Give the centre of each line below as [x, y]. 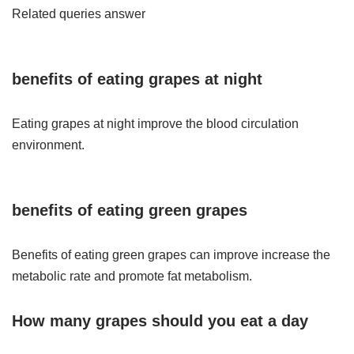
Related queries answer [79, 14]
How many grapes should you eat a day [160, 321]
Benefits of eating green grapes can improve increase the [171, 255]
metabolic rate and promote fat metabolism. [132, 277]
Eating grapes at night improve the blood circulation [155, 124]
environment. [48, 145]
